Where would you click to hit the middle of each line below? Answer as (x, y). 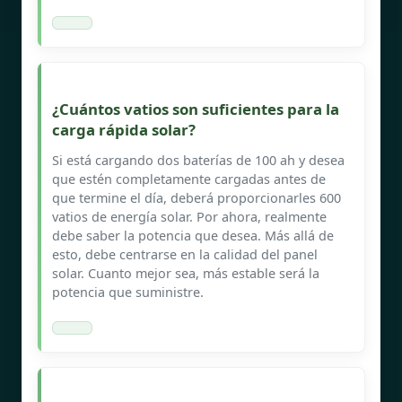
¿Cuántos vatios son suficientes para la (196, 109)
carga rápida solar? (124, 129)
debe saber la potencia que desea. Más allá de (193, 235)
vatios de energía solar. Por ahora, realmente (189, 216)
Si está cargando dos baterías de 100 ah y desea (198, 160)
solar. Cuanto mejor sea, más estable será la (186, 273)
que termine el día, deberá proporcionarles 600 (197, 197)
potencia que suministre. (128, 292)
